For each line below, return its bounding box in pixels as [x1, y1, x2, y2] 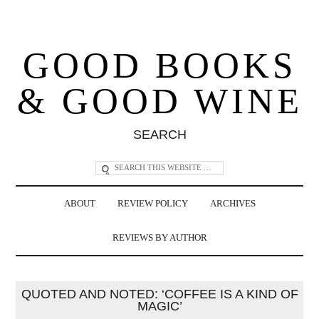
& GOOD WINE [16, 80, 303, 121]
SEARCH [132, 127, 187, 142]
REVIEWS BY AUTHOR [112, 232, 207, 243]
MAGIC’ [137, 298, 182, 313]
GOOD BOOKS [23, 45, 296, 85]
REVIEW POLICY [117, 198, 188, 209]
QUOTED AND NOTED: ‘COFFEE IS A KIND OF [21, 286, 298, 301]
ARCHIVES [209, 198, 256, 209]
